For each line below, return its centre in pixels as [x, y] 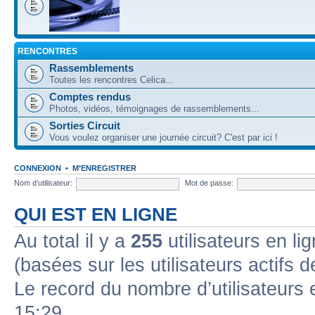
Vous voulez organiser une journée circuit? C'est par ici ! [163, 137]
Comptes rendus [90, 96]
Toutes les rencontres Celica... [111, 79]
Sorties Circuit [85, 125]
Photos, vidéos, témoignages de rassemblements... [154, 108]
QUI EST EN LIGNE [96, 214]
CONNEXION [38, 168]
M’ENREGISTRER [104, 168]
